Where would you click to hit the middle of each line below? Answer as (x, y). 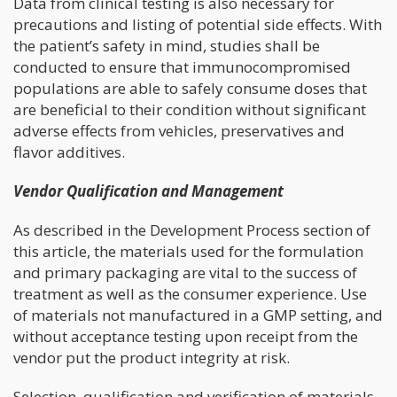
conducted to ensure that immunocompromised (182, 67)
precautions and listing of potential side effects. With (198, 25)
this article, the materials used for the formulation (188, 252)
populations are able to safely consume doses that (190, 89)
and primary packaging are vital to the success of (185, 273)
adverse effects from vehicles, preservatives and (179, 131)
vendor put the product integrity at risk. (152, 358)
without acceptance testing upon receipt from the (186, 337)
